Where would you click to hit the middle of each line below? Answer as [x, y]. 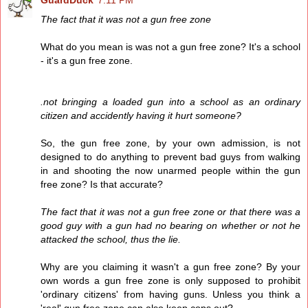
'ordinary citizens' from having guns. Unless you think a [170, 295]
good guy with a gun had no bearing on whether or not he [170, 226]
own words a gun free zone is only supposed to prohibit [170, 281]
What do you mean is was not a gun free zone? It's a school [170, 47]
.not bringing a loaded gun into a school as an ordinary [170, 102]
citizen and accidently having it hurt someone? [141, 116]
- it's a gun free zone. [87, 61]
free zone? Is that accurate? [102, 185]
